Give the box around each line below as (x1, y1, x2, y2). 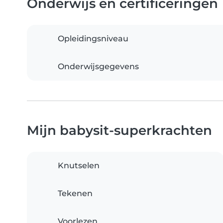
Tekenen (58, 189, 93, 199)
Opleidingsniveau (58, 34, 128, 44)
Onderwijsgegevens (58, 62, 139, 72)
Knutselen (58, 161, 100, 171)
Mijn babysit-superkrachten (27, 122, 212, 138)
